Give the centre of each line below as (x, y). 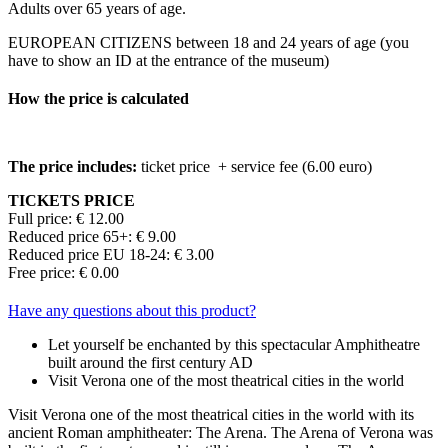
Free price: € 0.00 (65, 273)
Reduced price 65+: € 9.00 (92, 237)
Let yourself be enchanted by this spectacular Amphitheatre (234, 345)
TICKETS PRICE (71, 201)
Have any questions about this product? (132, 311)
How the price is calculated (98, 99)
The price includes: (72, 167)
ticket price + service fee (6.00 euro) (254, 167)
